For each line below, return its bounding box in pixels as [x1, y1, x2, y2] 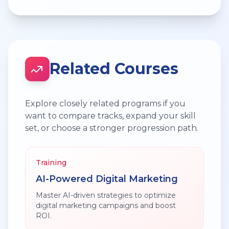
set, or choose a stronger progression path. [25, 123, 198, 133]
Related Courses [50, 59, 178, 78]
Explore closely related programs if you [25, 99, 186, 108]
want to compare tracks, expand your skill [25, 111, 196, 121]
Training [36, 158, 66, 167]
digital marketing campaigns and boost [36, 201, 176, 210]
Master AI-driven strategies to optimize [36, 191, 176, 200]
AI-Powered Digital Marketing [36, 173, 178, 185]
